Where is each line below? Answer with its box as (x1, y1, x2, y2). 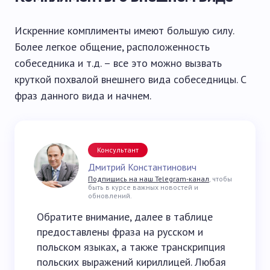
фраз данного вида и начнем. (14, 89, 151, 102)
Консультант (97, 145, 139, 154)
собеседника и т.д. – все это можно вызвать (14, 56, 222, 70)
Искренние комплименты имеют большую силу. (14, 24, 234, 37)
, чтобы (209, 174, 232, 183)
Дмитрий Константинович (88, 161, 196, 173)
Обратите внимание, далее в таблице (37, 210, 213, 224)
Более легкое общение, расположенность (14, 40, 210, 54)
